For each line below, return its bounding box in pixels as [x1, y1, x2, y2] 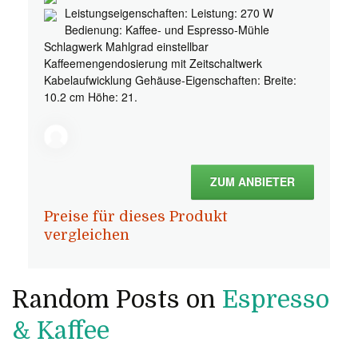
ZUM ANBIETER [210, 173, 295, 189]
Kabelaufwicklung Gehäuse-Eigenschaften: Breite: [44, 72, 296, 88]
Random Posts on [12, 286, 222, 313]
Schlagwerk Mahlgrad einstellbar [44, 38, 209, 54]
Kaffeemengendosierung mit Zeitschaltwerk [44, 55, 262, 71]
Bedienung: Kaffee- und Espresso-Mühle [65, 22, 269, 38]
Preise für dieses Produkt [44, 209, 227, 225]
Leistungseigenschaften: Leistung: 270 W [65, 5, 273, 21]
